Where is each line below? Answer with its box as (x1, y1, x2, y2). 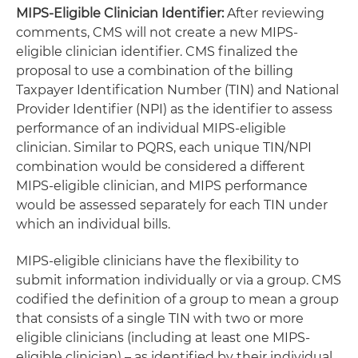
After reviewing (224, 6, 324, 21)
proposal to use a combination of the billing (16, 63, 293, 78)
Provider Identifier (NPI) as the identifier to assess (16, 101, 332, 117)
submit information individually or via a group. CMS (16, 272, 341, 288)
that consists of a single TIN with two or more (16, 311, 304, 326)
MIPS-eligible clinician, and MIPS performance (16, 178, 308, 193)
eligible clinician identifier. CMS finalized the (16, 44, 298, 59)
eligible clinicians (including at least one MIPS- (16, 330, 310, 345)
